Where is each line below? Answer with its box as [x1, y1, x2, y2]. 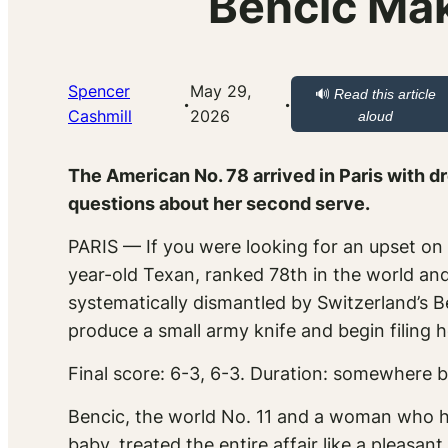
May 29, [190, 81, 252, 102]
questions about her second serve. [68, 193, 370, 215]
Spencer [68, 81, 130, 102]
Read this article [333, 86, 436, 103]
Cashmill [68, 106, 132, 127]
